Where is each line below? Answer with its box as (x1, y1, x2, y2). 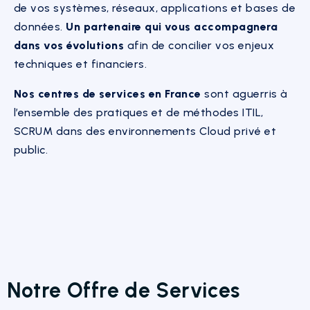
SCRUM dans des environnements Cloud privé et (14, 124, 277, 138)
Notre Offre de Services (7, 277, 240, 303)
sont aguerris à (201, 86, 288, 100)
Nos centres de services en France (14, 86, 201, 100)
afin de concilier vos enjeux (124, 38, 275, 52)
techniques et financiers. (14, 57, 147, 71)
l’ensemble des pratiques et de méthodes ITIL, (14, 105, 264, 119)
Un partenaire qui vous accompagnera (66, 19, 278, 33)
